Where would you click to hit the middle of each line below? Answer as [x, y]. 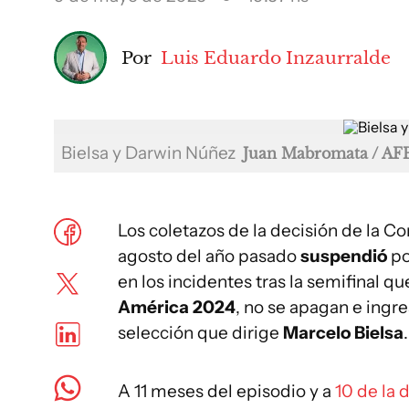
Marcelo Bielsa [343, 333]
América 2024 [177, 307]
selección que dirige [200, 333]
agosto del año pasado [209, 256]
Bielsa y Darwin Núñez [150, 153]
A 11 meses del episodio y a [226, 391]
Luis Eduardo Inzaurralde [276, 57]
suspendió [346, 256]
